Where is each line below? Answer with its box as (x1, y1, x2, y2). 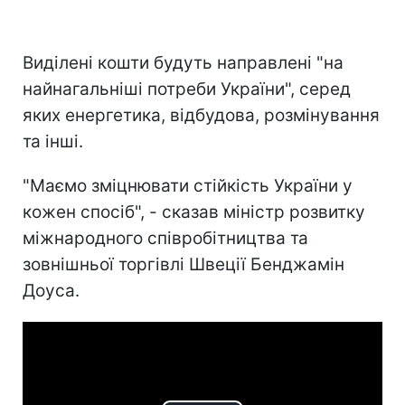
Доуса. (23, 279, 80, 301)
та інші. (23, 130, 83, 152)
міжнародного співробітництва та (23, 227, 308, 249)
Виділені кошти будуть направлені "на (23, 52, 344, 73)
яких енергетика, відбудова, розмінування (23, 104, 380, 126)
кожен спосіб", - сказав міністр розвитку (23, 201, 365, 222)
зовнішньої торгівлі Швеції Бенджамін (23, 253, 344, 275)
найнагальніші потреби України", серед (23, 78, 351, 99)
